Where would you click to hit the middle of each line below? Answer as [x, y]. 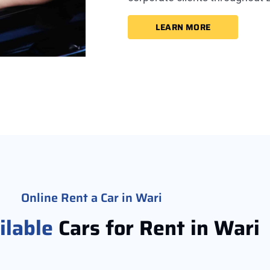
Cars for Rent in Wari [156, 228]
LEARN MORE [183, 27]
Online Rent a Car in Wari [92, 198]
